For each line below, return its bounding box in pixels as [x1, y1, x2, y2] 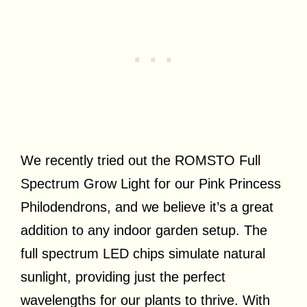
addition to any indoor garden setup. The [21, 223, 267, 238]
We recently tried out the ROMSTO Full [21, 153, 260, 169]
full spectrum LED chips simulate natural [21, 246, 265, 262]
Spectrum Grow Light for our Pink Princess [21, 176, 281, 192]
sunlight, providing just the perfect [21, 269, 225, 285]
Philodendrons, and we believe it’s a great [21, 199, 273, 215]
